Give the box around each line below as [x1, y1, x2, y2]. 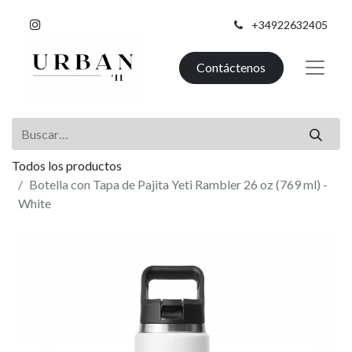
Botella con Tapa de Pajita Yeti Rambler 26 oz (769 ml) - [29, 176, 328, 192]
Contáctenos [196, 60, 266, 75]
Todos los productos [12, 157, 122, 173]
